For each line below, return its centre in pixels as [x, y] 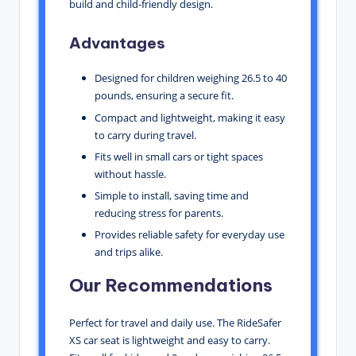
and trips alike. [129, 252]
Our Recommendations [171, 285]
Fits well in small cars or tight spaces [179, 156]
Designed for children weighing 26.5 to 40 [191, 78]
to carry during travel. [145, 135]
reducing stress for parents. [159, 213]
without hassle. [130, 174]
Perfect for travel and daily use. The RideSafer [175, 322]
